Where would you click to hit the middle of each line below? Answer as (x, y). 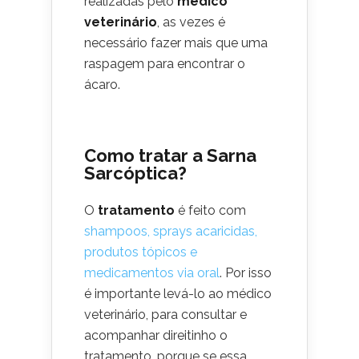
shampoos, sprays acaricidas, (171, 231)
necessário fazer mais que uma (176, 42)
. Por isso (246, 272)
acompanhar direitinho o (156, 335)
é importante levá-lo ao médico (178, 293)
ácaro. (102, 84)
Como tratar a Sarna (170, 155)
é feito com (210, 210)
